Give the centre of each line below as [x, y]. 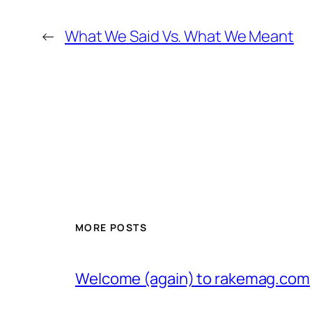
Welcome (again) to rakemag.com [193, 278]
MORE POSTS [111, 227]
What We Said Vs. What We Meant [179, 37]
